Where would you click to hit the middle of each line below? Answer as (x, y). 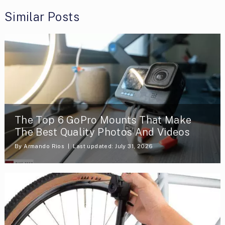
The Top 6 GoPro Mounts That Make (103, 120)
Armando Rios (44, 146)
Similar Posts (42, 16)
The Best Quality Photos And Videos (102, 132)
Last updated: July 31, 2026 (113, 146)
